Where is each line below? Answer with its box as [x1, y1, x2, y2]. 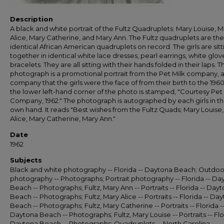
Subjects [10, 156, 42, 164]
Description [10, 15, 53, 23]
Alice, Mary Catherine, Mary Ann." [10, 114, 115, 122]
